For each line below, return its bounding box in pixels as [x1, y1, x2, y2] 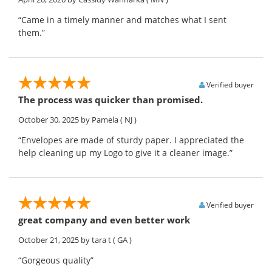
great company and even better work [18, 214, 190, 226]
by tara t [81, 234, 111, 246]
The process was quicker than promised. [18, 93, 203, 106]
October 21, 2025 [18, 234, 79, 246]
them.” [18, 27, 45, 39]
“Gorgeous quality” [18, 254, 93, 267]
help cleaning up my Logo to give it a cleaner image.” [18, 147, 233, 159]
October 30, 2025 [18, 114, 79, 126]
